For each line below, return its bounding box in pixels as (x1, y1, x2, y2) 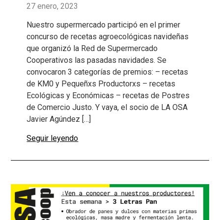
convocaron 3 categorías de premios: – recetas (27, 67, 189, 77)
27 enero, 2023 (27, 1, 79, 11)
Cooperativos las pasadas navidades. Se (27, 55, 167, 65)
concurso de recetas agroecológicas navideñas (27, 32, 189, 42)
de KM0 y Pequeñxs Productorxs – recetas (27, 79, 176, 89)
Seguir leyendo (27, 133, 79, 143)
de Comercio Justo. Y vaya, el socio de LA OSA (27, 103, 188, 112)
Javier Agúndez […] (27, 114, 91, 124)
